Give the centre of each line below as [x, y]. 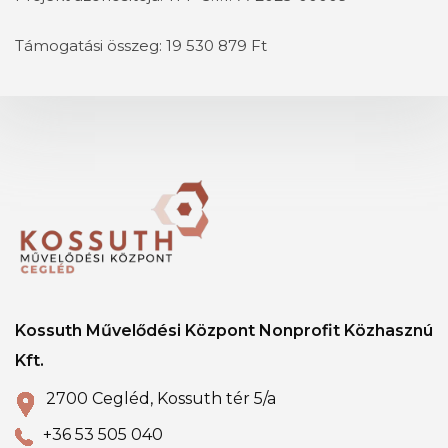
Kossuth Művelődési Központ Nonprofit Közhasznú [224, 330]
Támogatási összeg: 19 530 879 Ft [141, 45]
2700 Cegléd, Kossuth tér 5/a [161, 398]
